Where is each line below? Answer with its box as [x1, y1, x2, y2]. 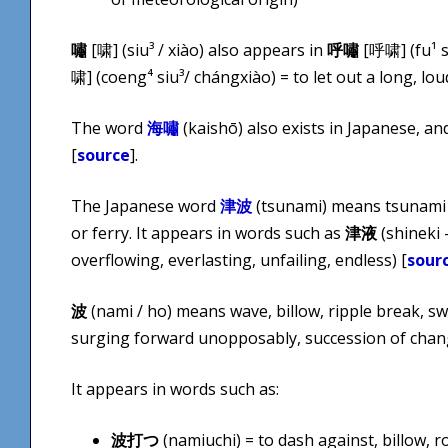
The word [71, 116, 147, 139]
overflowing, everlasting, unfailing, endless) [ [71, 248, 407, 271]
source [77, 143, 130, 166]
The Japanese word [71, 194, 220, 217]
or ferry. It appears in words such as [71, 221, 345, 244]
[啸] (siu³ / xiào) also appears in [87, 38, 327, 61]
